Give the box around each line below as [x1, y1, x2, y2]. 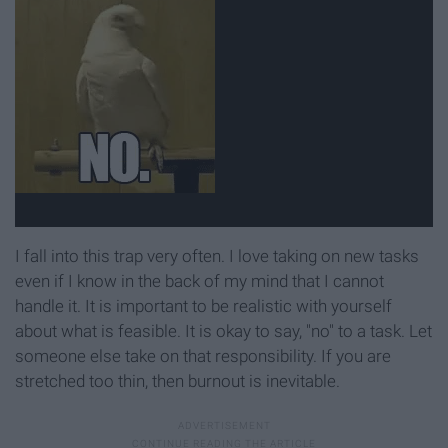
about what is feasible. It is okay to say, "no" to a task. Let [15, 321, 432, 342]
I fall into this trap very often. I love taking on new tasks [15, 246, 419, 267]
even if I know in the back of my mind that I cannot [15, 271, 384, 292]
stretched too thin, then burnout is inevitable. [15, 371, 340, 392]
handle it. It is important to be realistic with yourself [15, 296, 392, 317]
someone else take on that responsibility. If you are [15, 346, 391, 367]
